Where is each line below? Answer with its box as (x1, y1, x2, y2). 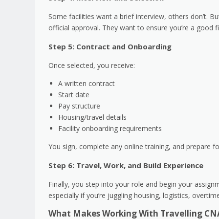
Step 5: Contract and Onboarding (48, 41, 172, 51)
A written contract (58, 78, 115, 88)
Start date (58, 89, 89, 99)
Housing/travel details (58, 112, 127, 122)
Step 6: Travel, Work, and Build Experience (48, 160, 203, 170)
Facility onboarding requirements (58, 123, 162, 133)
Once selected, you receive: (48, 60, 135, 70)
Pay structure (58, 101, 100, 110)
